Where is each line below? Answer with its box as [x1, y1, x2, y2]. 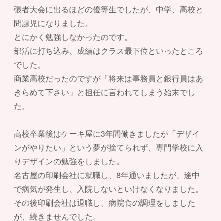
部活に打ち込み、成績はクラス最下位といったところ [14, 45, 203, 57]
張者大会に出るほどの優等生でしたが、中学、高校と [14, 3, 203, 15]
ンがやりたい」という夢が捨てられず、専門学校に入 [14, 142, 203, 153]
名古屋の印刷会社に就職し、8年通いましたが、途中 [14, 169, 200, 181]
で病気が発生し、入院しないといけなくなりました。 [14, 183, 203, 195]
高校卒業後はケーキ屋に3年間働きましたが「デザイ [14, 128, 200, 140]
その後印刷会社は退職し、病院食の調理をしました [14, 197, 195, 209]
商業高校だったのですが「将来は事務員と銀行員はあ [14, 73, 203, 84]
